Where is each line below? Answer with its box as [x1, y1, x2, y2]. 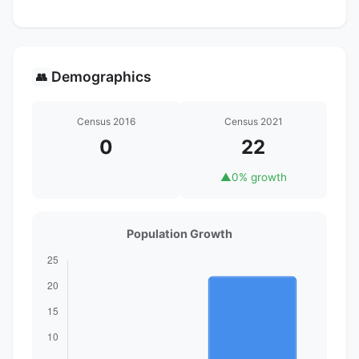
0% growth [231, 170, 287, 184]
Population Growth [127, 226, 232, 240]
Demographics [51, 67, 151, 85]
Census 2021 [224, 115, 283, 127]
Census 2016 [76, 115, 135, 127]
